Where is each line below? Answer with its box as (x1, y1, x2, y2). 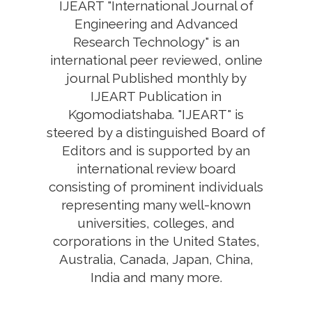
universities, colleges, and (77, 215, 235, 231)
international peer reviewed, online (49, 52, 263, 68)
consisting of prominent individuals (49, 179, 263, 194)
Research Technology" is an (72, 34, 240, 49)
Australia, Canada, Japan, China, (58, 251, 253, 267)
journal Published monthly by (65, 70, 247, 86)
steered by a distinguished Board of (47, 125, 265, 140)
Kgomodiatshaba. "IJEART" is (68, 107, 244, 122)
